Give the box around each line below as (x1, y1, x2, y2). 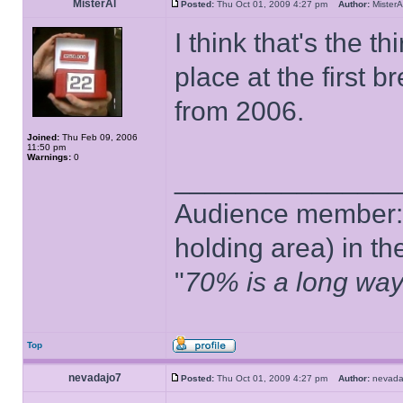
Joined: (27, 132, 59, 142)
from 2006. (175, 96, 304, 126)
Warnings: (27, 152, 71, 162)
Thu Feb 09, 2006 (59, 132, 138, 142)
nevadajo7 (67, 372, 121, 384)
